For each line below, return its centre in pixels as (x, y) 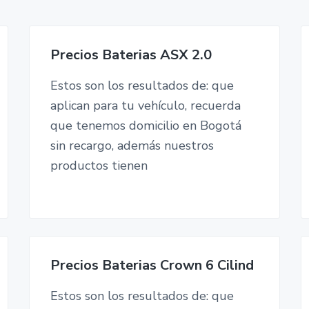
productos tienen (99, 166)
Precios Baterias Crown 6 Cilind (152, 265)
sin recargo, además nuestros (132, 146)
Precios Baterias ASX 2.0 (131, 55)
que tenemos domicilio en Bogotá (146, 126)
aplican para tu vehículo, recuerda (145, 106)
